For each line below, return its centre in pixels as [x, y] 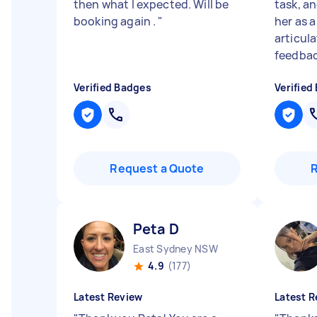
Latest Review [108, 297]
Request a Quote [157, 168]
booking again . [116, 21]
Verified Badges [113, 87]
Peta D [156, 229]
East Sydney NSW [175, 249]
